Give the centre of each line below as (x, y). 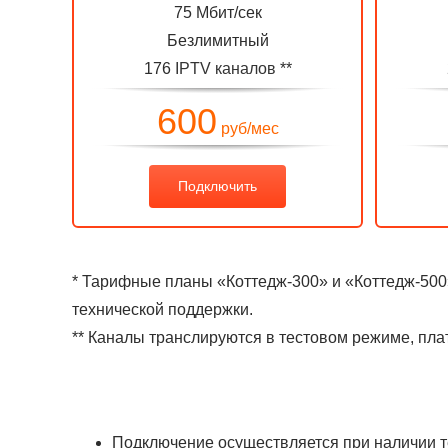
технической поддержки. (162, 309)
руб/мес (247, 128)
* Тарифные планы (144, 281)
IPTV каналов (225, 68)
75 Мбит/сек (217, 12)
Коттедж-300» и (285, 281)
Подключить (217, 186)
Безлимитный (217, 40)
